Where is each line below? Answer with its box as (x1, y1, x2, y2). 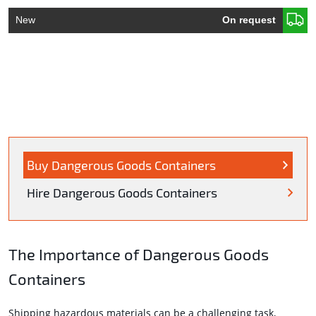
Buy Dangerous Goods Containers (27, 157, 217, 174)
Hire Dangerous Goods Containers (27, 185, 218, 201)
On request (221, 13, 276, 25)
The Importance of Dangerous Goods (8, 245, 269, 264)
